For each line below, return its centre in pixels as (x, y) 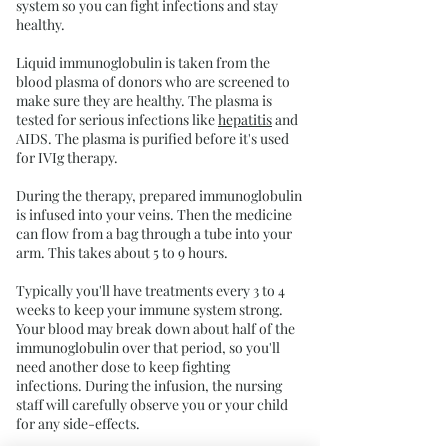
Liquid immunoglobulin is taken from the (143, 62)
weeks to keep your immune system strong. (149, 309)
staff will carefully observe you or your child (152, 404)
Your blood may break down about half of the (155, 328)
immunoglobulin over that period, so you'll (148, 347)
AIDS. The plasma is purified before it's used (152, 138)
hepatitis (245, 119)
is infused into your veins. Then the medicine (154, 214)
